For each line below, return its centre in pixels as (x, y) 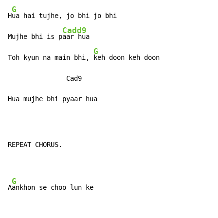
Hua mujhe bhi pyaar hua (53, 99)
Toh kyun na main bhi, (51, 58)
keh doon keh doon (127, 58)
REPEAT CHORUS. (35, 145)
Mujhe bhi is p (35, 37)
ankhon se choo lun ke (53, 188)
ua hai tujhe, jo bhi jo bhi (64, 16)
